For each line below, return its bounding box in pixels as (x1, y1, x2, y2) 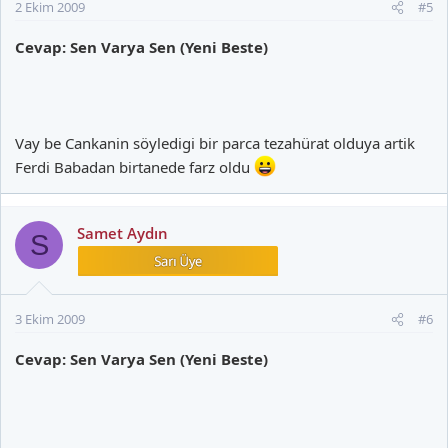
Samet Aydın (77, 223, 168, 243)
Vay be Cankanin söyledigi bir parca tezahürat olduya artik (15, 133, 415, 153)
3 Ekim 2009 (15, 310, 85, 328)
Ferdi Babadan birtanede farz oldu (15, 157, 254, 177)
